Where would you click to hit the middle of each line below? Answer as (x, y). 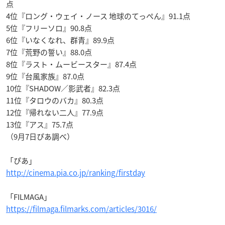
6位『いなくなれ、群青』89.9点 (60, 40)
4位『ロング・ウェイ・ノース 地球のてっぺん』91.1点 (98, 16)
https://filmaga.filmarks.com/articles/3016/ (81, 209)
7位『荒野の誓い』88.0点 (49, 52)
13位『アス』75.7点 (40, 125)
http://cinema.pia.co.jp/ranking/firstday (76, 173)
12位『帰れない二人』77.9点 (55, 113)
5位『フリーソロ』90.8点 (49, 28)
